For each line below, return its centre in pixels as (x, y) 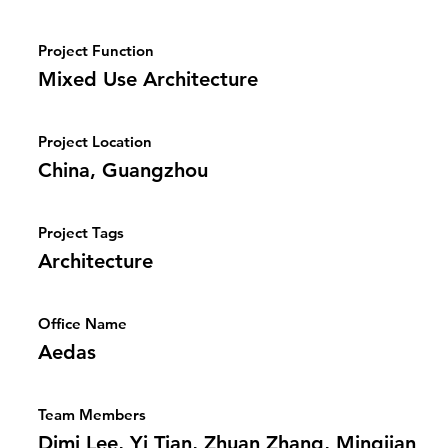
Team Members (92, 414)
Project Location (95, 141)
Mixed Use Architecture (148, 79)
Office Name (82, 323)
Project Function (96, 50)
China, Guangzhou (123, 170)
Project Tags (81, 232)
